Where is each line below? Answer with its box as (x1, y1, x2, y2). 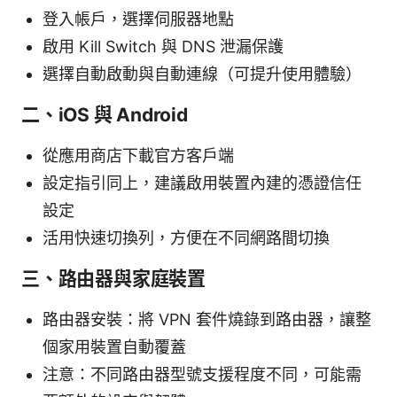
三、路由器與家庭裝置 (21, 267, 206, 290)
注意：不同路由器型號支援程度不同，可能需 (43, 364, 362, 384)
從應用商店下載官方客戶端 (43, 145, 234, 165)
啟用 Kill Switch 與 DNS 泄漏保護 (43, 36, 284, 56)
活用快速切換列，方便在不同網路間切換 (43, 228, 330, 247)
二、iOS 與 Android (21, 103, 188, 126)
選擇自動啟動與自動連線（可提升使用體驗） (43, 64, 362, 83)
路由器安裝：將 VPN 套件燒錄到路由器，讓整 (43, 309, 371, 329)
